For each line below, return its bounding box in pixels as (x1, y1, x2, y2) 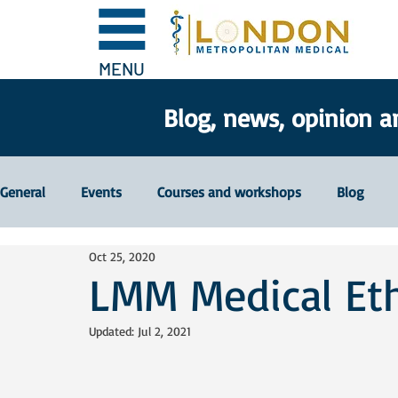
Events (81, 183, 122, 201)
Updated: (89, 323, 138, 338)
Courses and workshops (157, 183, 301, 201)
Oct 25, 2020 (89, 248, 155, 264)
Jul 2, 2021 (138, 323, 191, 338)
